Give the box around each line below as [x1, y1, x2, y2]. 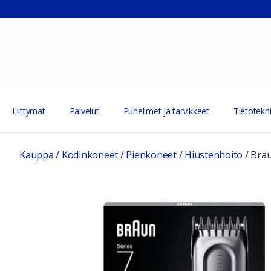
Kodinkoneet [61, 148, 118, 162]
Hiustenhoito [184, 148, 243, 162]
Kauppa [19, 148, 54, 162]
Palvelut [69, 105, 99, 117]
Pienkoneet [126, 148, 177, 162]
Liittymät [11, 105, 45, 117]
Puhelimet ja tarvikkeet [123, 105, 209, 117]
